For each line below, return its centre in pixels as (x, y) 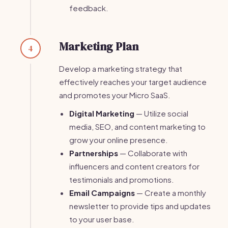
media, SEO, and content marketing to (137, 126)
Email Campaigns (102, 193)
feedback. (89, 8)
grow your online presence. (119, 140)
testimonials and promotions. (122, 179)
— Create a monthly (170, 193)
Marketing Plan (99, 46)
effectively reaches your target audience (133, 82)
